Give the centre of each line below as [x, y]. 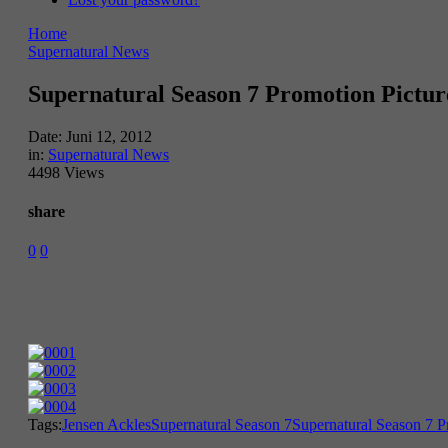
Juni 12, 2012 [109, 136]
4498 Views [66, 172]
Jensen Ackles [106, 425]
